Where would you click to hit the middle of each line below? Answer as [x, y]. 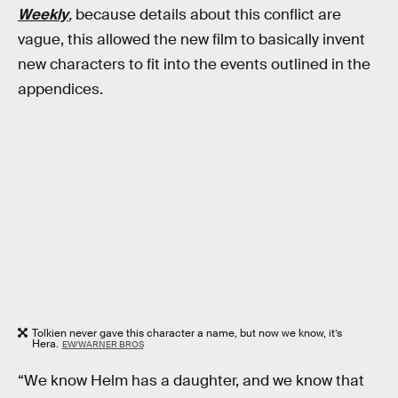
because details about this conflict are [208, 14]
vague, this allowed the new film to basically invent [191, 39]
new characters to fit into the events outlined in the [194, 64]
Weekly [43, 14]
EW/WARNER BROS [103, 345]
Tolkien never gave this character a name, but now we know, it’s [187, 334]
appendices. [60, 89]
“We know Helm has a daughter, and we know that [191, 380]
